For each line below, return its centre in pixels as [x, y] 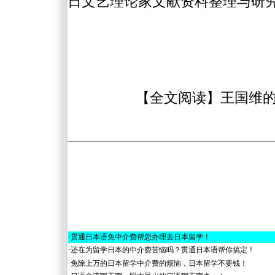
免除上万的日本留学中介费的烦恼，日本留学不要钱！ [159, 263]
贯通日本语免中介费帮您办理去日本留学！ [141, 237]
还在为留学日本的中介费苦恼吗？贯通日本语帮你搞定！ [163, 250]
